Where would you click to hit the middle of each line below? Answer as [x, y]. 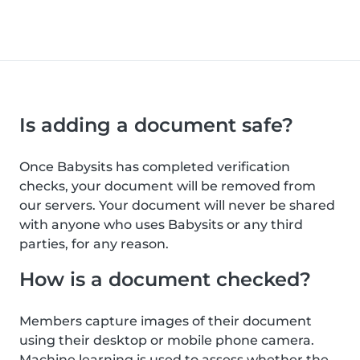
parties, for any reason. [94, 244]
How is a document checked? [165, 279]
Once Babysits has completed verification [155, 167]
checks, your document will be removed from [168, 186]
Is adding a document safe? [156, 125]
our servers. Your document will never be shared [177, 205]
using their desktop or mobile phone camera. [167, 340]
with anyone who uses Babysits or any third [161, 225]
